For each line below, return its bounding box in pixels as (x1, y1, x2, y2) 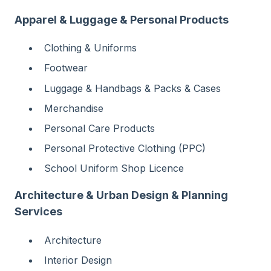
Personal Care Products (44, 122, 155, 134)
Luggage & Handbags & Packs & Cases (44, 82, 221, 94)
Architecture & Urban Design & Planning (15, 189, 228, 202)
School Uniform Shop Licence (44, 162, 184, 175)
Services (15, 205, 62, 218)
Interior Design (44, 253, 112, 266)
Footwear (44, 62, 88, 74)
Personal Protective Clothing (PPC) (44, 142, 206, 155)
